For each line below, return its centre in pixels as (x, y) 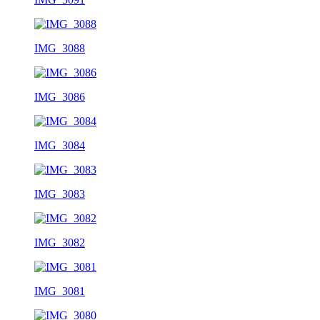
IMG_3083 (60, 194)
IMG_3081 (60, 291)
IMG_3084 (60, 145)
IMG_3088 (60, 48)
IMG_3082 (60, 242)
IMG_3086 (60, 96)
